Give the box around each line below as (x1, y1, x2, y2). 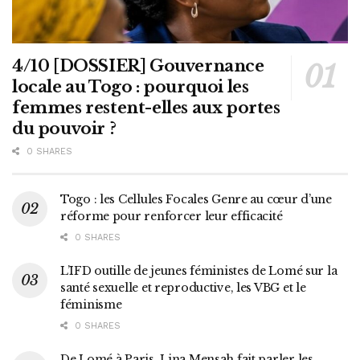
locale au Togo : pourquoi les (12, 77, 249, 97)
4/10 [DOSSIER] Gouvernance (12, 56, 264, 76)
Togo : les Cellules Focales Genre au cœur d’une (60, 192, 332, 207)
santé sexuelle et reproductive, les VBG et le (60, 280, 306, 296)
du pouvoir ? (12, 119, 117, 139)
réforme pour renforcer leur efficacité (60, 209, 283, 224)
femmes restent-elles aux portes (12, 98, 280, 118)
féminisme (60, 297, 122, 313)
